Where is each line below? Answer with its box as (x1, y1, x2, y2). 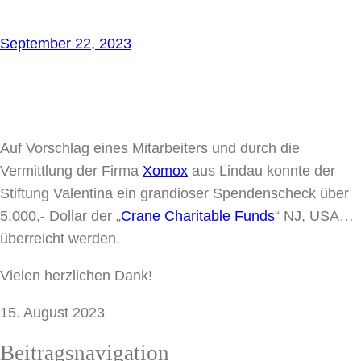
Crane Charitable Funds (121, 207, 275, 224)
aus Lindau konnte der (188, 162, 335, 179)
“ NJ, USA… (275, 207, 354, 224)
